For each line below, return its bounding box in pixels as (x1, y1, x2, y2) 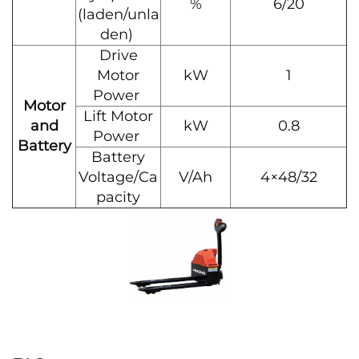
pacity (96, 188, 140, 206)
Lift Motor (83, 107, 153, 125)
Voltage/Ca (79, 168, 158, 186)
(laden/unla (77, 6, 159, 23)
